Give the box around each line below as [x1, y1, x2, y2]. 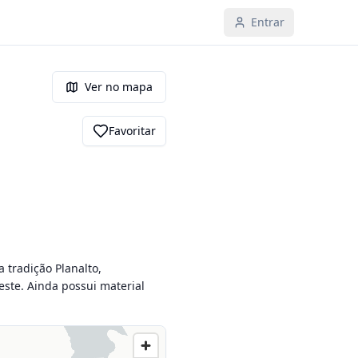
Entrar [251, 14, 284, 30]
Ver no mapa [85, 79, 153, 94]
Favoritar [109, 123, 156, 138]
